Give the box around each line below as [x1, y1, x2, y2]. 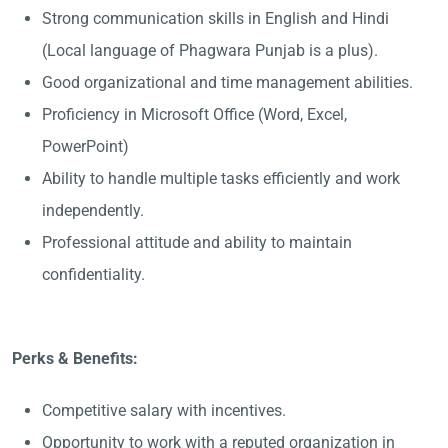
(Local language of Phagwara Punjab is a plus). [42, 41, 378, 60]
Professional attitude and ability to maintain [42, 233, 352, 252]
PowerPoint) [42, 137, 129, 156]
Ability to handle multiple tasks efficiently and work [42, 169, 400, 188]
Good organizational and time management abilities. [42, 73, 413, 92]
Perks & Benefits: [12, 349, 138, 368]
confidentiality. [42, 265, 145, 284]
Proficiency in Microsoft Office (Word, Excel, [42, 105, 347, 124]
